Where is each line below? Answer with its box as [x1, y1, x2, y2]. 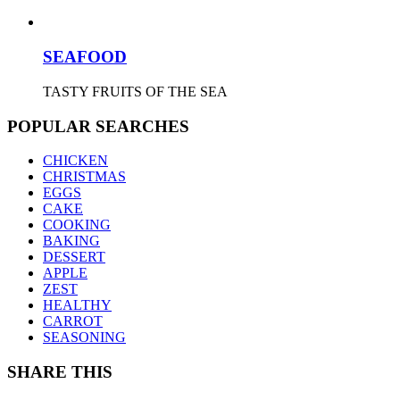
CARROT [43, 313, 103, 329]
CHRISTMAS [43, 169, 126, 185]
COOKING [43, 217, 111, 233]
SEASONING [43, 329, 126, 346]
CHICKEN [43, 153, 108, 169]
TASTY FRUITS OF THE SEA [43, 83, 228, 99]
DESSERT [43, 249, 105, 265]
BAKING [43, 233, 100, 249]
